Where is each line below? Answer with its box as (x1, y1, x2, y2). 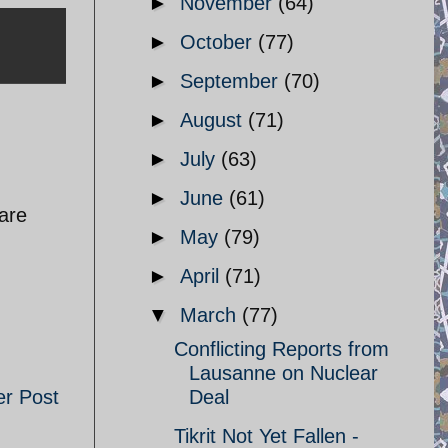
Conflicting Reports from (174, 338, 389, 360)
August (180, 109, 248, 131)
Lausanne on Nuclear (189, 362, 378, 384)
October (180, 31, 258, 53)
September (180, 70, 284, 92)
